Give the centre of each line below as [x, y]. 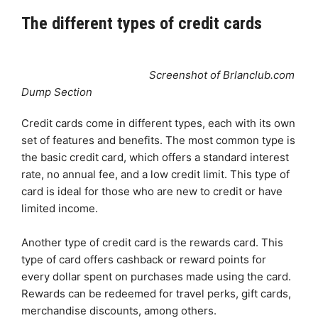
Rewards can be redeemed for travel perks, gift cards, [156, 293]
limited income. [60, 208]
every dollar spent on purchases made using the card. [156, 276]
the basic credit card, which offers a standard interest [155, 157]
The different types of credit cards [142, 23]
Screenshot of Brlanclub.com [222, 75]
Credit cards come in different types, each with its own [158, 123]
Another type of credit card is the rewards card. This [152, 242]
